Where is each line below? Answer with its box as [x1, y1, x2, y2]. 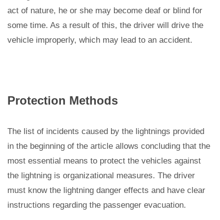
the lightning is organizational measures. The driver [7, 170, 195, 180]
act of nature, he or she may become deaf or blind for [7, 5, 202, 15]
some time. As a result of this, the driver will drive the [7, 20, 203, 30]
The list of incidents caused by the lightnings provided [7, 126, 204, 136]
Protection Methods [7, 93, 118, 107]
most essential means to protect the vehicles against [7, 156, 201, 165]
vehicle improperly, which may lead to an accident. [7, 35, 192, 45]
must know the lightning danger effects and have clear [7, 185, 205, 195]
